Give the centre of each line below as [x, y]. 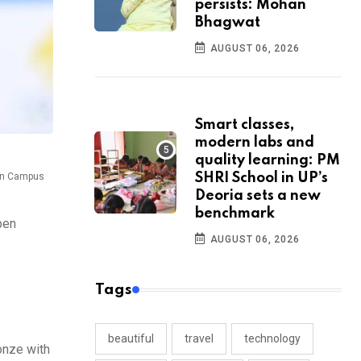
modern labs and [255, 143]
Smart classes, [245, 125]
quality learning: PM [268, 161]
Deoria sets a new [258, 196]
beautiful [131, 339]
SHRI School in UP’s [261, 178]
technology [272, 339]
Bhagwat [228, 23]
